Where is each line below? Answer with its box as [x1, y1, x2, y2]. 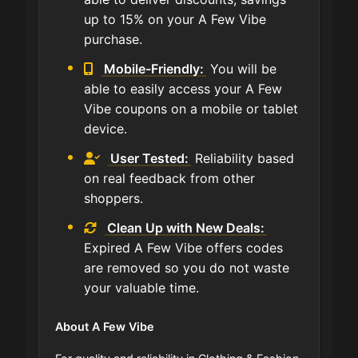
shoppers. [84, 189, 143, 206]
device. [84, 120, 127, 137]
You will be [206, 60, 277, 77]
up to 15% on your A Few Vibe [84, 10, 266, 27]
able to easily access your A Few [84, 80, 282, 97]
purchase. [84, 30, 142, 47]
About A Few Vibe [55, 319, 154, 333]
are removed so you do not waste [84, 259, 289, 276]
